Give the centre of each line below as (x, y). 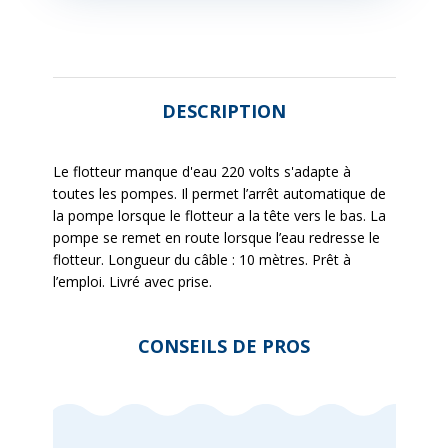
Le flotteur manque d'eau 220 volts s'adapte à (201, 171)
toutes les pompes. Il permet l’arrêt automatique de (219, 193)
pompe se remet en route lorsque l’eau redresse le (216, 237)
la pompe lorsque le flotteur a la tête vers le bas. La (219, 215)
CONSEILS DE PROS (224, 346)
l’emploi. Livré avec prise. (132, 281)
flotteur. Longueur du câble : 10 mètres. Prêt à (201, 259)
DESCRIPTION (224, 111)
